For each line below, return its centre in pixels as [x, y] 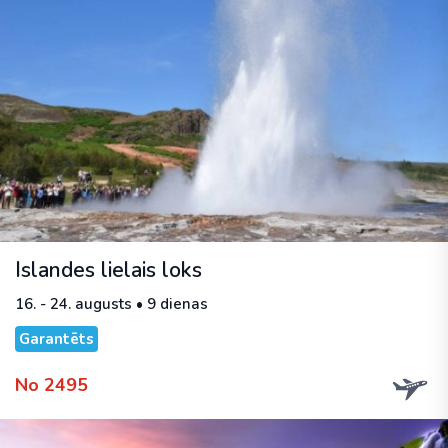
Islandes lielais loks [108, 270]
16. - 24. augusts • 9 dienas [111, 304]
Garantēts [56, 339]
